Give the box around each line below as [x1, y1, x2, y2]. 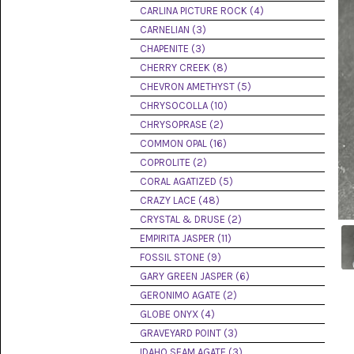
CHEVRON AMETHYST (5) [140, 81, 251, 92]
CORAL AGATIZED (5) [140, 175, 233, 187]
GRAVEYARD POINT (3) [140, 327, 238, 339]
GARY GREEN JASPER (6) [140, 270, 250, 282]
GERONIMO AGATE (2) [140, 289, 237, 301]
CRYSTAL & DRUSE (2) [140, 213, 242, 225]
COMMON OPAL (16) [140, 137, 227, 149]
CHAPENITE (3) [140, 43, 205, 55]
